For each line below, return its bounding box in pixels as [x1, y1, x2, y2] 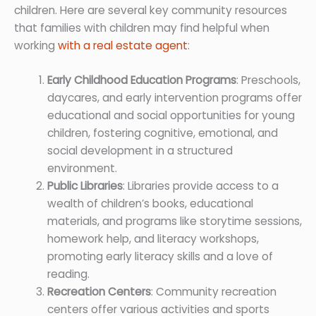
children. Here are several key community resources [14, 2, 287, 18]
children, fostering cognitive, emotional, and [47, 126, 278, 141]
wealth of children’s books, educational [47, 196, 253, 212]
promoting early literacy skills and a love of [47, 249, 273, 265]
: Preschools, [236, 73, 300, 88]
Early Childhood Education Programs [47, 73, 236, 88]
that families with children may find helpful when [14, 20, 269, 35]
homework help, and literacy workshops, [47, 231, 259, 247]
